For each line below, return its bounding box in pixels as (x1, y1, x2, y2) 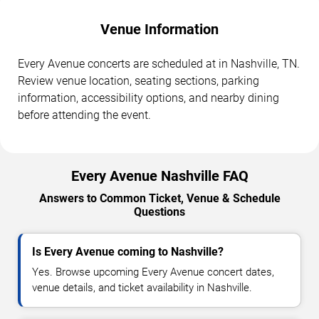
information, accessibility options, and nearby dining (18, 90, 279, 105)
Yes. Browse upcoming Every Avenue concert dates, (32, 265, 274, 278)
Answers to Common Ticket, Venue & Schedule (38, 191, 281, 205)
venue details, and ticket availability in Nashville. (32, 281, 252, 294)
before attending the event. (18, 108, 151, 122)
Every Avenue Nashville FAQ (70, 167, 249, 184)
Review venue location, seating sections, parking (18, 73, 259, 88)
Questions (134, 204, 185, 219)
